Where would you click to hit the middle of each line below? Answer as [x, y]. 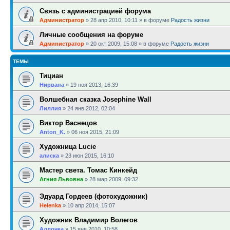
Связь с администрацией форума [95, 11]
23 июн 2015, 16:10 [90, 156]
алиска [49, 156]
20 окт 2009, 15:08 [114, 44]
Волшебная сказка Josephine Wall [95, 99]
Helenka [50, 205]
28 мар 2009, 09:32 [114, 179]
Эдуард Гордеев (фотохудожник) [93, 196]
